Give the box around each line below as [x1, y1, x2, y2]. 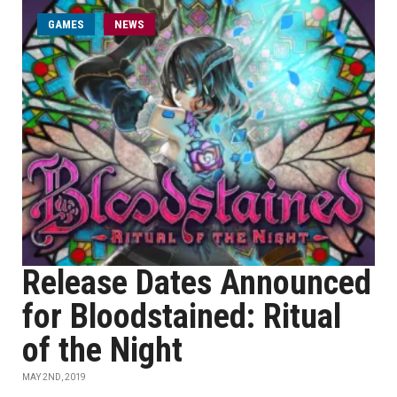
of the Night [22, 331, 183, 370]
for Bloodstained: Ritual [22, 297, 341, 336]
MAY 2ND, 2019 [22, 372, 86, 382]
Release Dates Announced [22, 263, 371, 302]
